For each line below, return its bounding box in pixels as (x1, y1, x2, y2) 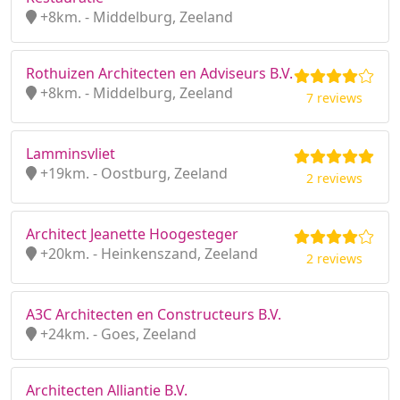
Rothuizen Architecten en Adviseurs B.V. (26, 63, 293, 83)
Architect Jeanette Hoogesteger (26, 224, 238, 244)
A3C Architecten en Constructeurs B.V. (26, 304, 281, 324)
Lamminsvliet (26, 144, 115, 163)
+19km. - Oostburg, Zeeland (37, 163, 228, 183)
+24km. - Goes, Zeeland (37, 324, 196, 344)
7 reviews (305, 89, 362, 106)
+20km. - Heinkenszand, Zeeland (37, 244, 258, 263)
